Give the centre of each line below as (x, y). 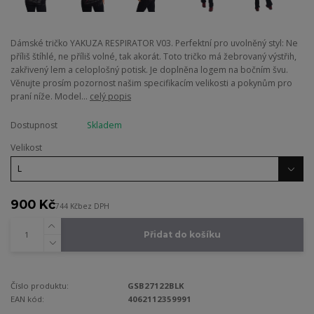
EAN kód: (27, 299)
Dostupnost (34, 125)
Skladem (104, 125)
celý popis (110, 97)
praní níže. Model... (50, 97)
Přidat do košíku (182, 235)
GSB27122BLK (156, 285)
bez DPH (94, 206)
